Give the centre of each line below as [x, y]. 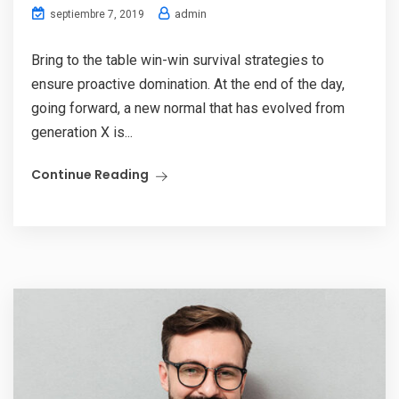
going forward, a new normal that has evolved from [188, 108]
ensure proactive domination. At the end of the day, [188, 84]
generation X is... [82, 132]
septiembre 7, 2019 [96, 14]
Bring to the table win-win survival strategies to [178, 60]
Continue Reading [90, 175]
